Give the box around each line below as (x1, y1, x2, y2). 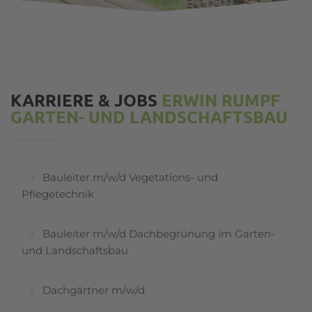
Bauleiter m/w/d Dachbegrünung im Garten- (42, 227, 275, 240)
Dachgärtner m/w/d (42, 283, 145, 297)
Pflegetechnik (22, 187, 94, 201)
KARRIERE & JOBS (10, 89, 157, 111)
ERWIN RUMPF (157, 89, 280, 111)
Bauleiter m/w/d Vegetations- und (42, 171, 218, 184)
